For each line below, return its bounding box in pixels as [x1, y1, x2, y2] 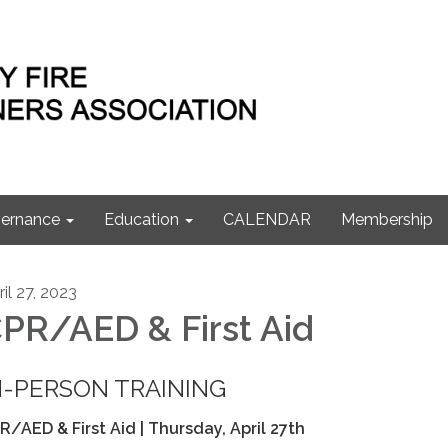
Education [104, 210, 179, 229]
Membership [341, 210, 433, 229]
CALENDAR [223, 210, 311, 229]
